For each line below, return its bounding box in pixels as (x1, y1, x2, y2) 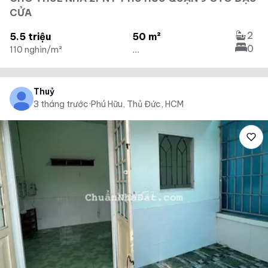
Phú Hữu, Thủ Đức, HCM (91, 99, 184, 109)
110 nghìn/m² (10, 44, 62, 55)
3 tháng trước (33, 99, 89, 109)
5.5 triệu (10, 31, 51, 42)
